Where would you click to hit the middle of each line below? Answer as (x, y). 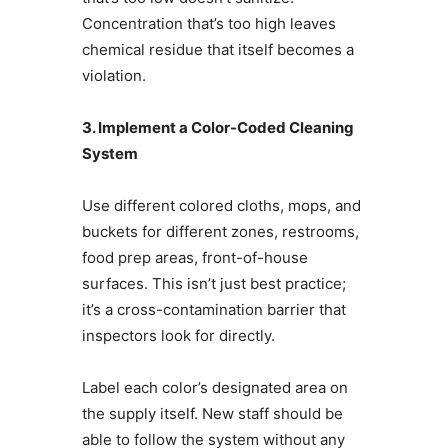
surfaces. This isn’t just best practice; (213, 284)
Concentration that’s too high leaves (208, 24)
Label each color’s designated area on (214, 388)
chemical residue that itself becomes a (217, 50)
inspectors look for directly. (178, 336)
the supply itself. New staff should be (212, 414)
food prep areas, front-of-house (194, 258)
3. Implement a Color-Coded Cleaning (217, 128)
